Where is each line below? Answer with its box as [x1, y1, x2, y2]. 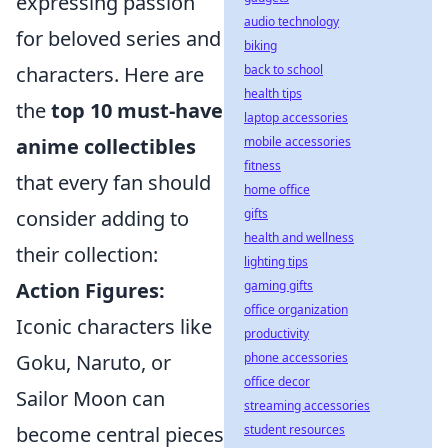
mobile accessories [244, 133, 351, 150]
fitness [244, 157, 281, 174]
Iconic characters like [16, 313, 212, 341]
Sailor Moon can [16, 385, 165, 413]
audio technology [244, 13, 339, 30]
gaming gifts [244, 277, 313, 294]
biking [244, 37, 277, 54]
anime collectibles [16, 133, 196, 161]
